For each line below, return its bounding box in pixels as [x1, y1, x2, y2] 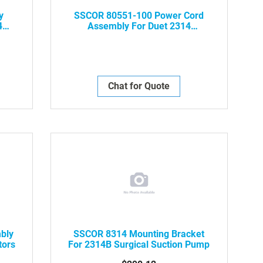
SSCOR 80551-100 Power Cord [74, 9, 204, 21]
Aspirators [117, 31, 161, 42]
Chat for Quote [108, 80, 170, 92]
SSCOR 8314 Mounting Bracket [73, 228, 205, 240]
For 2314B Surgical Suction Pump [68, 238, 210, 250]
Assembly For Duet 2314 [87, 20, 191, 32]
